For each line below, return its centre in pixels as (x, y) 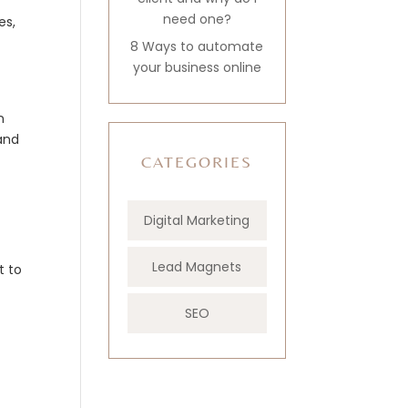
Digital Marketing (197, 220)
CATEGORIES (197, 162)
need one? (197, 19)
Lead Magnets (197, 267)
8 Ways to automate (197, 46)
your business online (197, 67)
